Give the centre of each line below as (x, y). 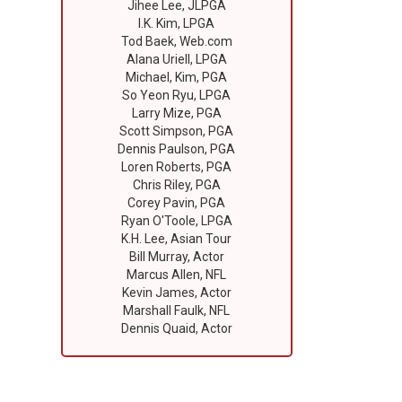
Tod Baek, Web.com (176, 41)
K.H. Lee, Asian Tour (177, 238)
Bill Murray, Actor (176, 256)
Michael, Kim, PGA (177, 77)
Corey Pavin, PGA (177, 202)
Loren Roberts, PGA (177, 166)
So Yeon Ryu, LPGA (177, 95)
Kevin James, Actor (176, 292)
